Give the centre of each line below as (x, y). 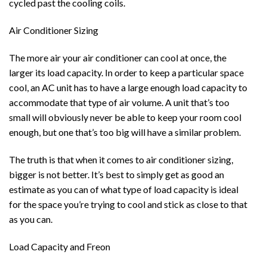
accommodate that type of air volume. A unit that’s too (119, 102)
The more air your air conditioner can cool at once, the (118, 58)
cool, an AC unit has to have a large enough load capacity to (128, 87)
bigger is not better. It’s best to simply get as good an (117, 174)
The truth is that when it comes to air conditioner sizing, (121, 159)
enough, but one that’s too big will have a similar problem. (125, 132)
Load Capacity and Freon (60, 246)
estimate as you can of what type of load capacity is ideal (124, 189)
